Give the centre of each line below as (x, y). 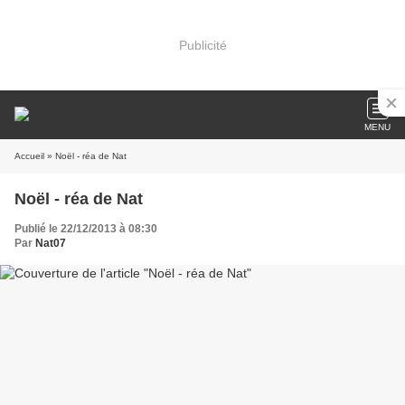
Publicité (202, 45)
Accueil (29, 156)
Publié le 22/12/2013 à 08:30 (86, 229)
